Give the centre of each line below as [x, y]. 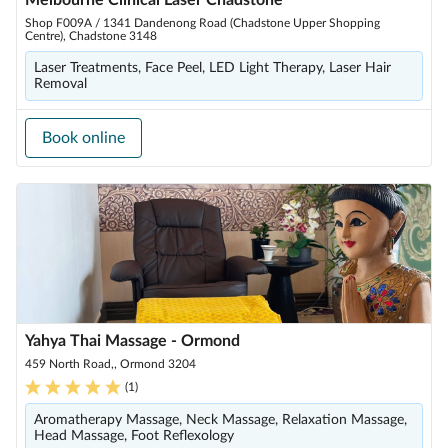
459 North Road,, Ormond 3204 [110, 364]
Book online [83, 138]
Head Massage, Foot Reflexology [134, 436]
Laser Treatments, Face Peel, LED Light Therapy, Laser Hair [212, 68]
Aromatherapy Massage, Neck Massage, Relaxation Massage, [220, 420]
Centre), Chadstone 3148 [91, 36]
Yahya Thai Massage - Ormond [132, 341]
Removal [60, 84]
